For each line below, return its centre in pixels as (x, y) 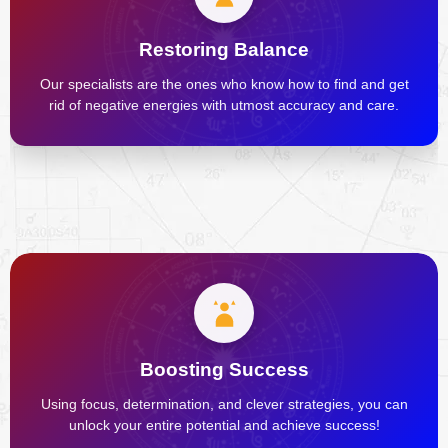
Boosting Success (224, 370)
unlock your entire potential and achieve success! (224, 425)
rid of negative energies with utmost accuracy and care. (224, 105)
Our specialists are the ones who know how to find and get (224, 84)
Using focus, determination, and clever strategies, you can (224, 404)
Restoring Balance (224, 50)
